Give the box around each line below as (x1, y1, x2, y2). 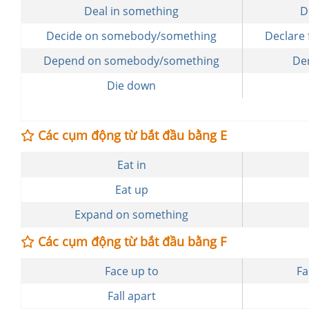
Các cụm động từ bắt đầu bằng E (34, 127, 227, 143)
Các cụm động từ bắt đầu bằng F (34, 233, 226, 250)
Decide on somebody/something (46, 28, 217, 43)
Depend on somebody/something (43, 53, 220, 68)
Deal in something (84, 3, 179, 19)
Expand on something (74, 207, 189, 222)
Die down (107, 78, 157, 93)
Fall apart (107, 288, 156, 303)
